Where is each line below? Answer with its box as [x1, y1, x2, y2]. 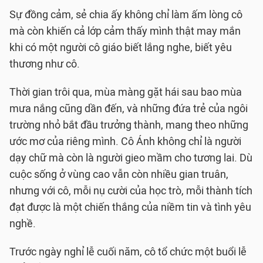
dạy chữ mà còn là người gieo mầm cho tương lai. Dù [9, 151, 252, 165]
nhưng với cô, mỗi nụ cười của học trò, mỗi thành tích [9, 184, 252, 198]
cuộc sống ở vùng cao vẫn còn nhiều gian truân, [9, 168, 228, 181]
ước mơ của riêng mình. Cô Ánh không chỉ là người [9, 135, 241, 149]
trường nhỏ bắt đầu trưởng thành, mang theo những [9, 119, 248, 132]
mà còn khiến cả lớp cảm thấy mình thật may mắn [9, 25, 241, 38]
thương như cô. [9, 58, 80, 71]
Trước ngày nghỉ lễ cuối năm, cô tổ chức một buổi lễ [9, 245, 247, 259]
